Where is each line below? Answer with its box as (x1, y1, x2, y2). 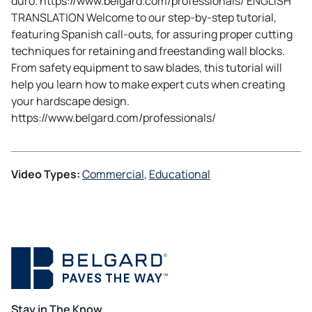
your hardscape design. (11, 93, 130, 109)
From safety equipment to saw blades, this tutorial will (11, 60, 282, 76)
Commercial (82, 166, 144, 182)
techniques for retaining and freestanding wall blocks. (11, 43, 285, 59)
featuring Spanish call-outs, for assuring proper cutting (11, 26, 292, 42)
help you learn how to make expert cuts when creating (11, 77, 285, 93)
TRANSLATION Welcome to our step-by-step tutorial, (11, 10, 276, 26)
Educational (149, 166, 210, 182)
